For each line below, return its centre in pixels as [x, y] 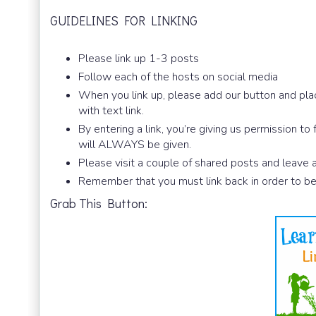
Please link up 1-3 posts [139, 59]
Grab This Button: [99, 203]
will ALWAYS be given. [135, 145]
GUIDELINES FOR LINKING [124, 21]
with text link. [111, 111]
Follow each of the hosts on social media [178, 77]
